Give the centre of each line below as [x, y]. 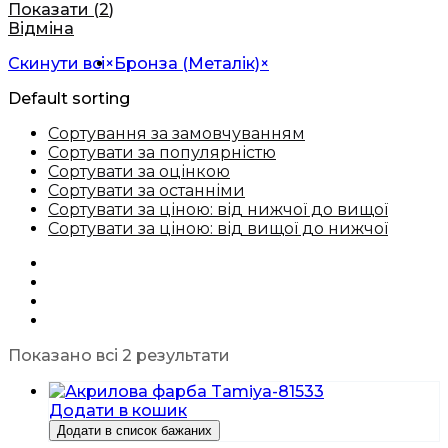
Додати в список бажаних [134, 430]
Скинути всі [56, 63]
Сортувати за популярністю [162, 152]
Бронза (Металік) [187, 63]
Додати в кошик [118, 410]
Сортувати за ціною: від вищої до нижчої [218, 228]
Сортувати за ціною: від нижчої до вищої [218, 209]
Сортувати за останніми [146, 190]
